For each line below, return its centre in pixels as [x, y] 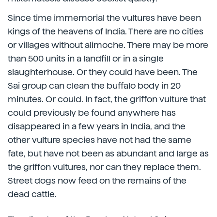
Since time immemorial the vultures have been [104, 18]
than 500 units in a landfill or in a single [86, 58]
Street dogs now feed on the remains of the [97, 180]
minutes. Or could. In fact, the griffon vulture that [107, 99]
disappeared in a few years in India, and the [97, 126]
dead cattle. [32, 194]
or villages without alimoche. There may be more [108, 45]
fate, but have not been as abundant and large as [108, 153]
